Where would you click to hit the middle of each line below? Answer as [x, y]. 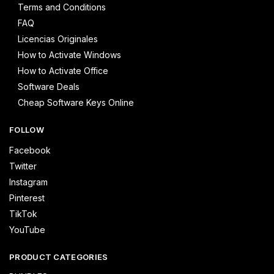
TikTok [23, 213]
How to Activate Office [63, 71]
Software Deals [49, 87]
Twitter [23, 166]
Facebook [30, 150]
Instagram [28, 182]
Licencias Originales [58, 39]
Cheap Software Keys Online [76, 103]
